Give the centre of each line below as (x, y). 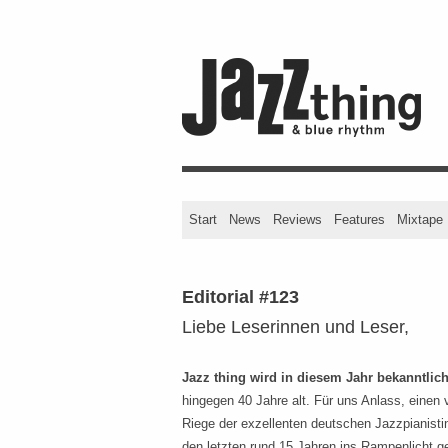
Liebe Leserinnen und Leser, (295, 326)
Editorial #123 (240, 296)
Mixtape (420, 219)
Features (359, 219)
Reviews (297, 219)
